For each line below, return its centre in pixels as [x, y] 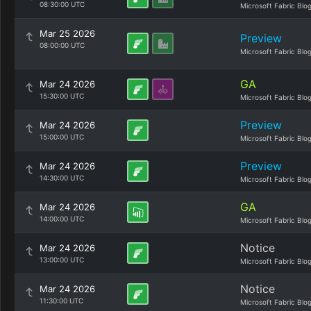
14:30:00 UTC [62, 178]
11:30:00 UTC [61, 301]
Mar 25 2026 [67, 33]
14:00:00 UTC [62, 219]
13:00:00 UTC [62, 260]
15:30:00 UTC [62, 96]
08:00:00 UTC [62, 45]
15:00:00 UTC [62, 137]
